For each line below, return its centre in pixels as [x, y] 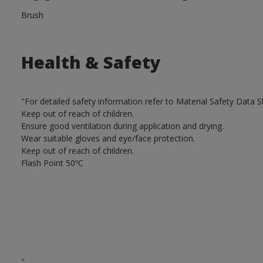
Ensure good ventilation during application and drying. [122, 126]
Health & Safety [91, 62]
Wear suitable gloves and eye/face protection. [108, 138]
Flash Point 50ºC [52, 163]
